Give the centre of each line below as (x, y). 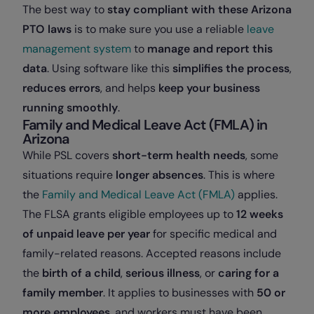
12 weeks (260, 214)
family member (63, 293)
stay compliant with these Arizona (199, 10)
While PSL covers (66, 156)
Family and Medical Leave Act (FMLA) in (145, 125)
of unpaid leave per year (86, 234)
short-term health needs (177, 156)
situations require (69, 175)
